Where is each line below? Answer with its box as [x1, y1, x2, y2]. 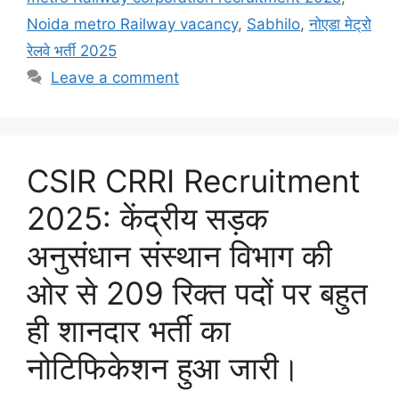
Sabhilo [247, 15, 300, 34]
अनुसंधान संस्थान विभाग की [27, 237, 332, 275]
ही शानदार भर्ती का [27, 312, 231, 350]
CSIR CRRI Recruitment [27, 162, 361, 200]
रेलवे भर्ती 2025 [27, 42, 117, 61]
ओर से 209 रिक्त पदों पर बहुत [27, 274, 368, 313]
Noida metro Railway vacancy [27, 15, 238, 34]
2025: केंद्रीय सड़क [27, 199, 268, 238]
